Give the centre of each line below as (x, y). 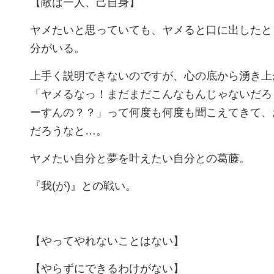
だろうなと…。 (68, 131)
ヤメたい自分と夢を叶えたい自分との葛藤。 (140, 158)
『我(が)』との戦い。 (83, 186)
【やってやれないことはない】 (107, 241)
